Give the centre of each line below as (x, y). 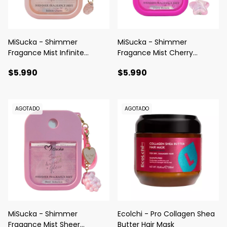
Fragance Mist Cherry (155, 53)
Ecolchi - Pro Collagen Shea (166, 214)
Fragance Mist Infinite (46, 53)
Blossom (132, 64)
